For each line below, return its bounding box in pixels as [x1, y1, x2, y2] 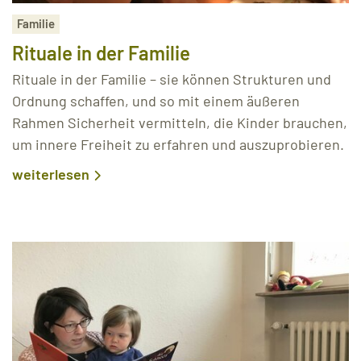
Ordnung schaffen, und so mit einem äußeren [12, 91, 300, 110]
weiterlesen [12, 164, 89, 183]
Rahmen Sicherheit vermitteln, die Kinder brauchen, [12, 113, 347, 131]
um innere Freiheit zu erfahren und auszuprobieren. [12, 135, 344, 153]
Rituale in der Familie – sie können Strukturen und [12, 69, 331, 88]
